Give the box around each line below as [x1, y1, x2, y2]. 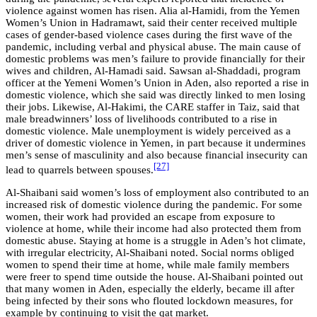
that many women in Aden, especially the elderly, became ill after [6, 282, 294, 294]
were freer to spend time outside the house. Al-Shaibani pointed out [6, 270, 303, 282]
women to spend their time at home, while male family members [6, 258, 289, 270]
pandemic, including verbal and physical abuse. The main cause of [6, 40, 301, 52]
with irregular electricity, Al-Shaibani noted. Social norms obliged [6, 246, 294, 258]
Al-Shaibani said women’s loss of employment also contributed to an [6, 186, 309, 198]
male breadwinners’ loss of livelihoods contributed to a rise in [6, 113, 277, 125]
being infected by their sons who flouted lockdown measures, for [6, 294, 293, 306]
